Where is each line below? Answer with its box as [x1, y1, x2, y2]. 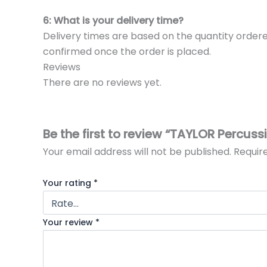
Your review [43, 216, 95, 228]
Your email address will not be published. [43, 145, 231, 159]
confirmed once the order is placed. [43, 44, 211, 58]
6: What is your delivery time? [43, 13, 184, 27]
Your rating [43, 176, 94, 189]
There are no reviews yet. [43, 75, 162, 89]
